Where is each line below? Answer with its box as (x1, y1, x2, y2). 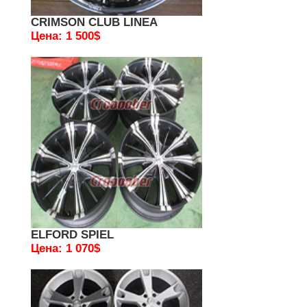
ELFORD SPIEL (31, 228, 114, 241)
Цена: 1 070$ (31, 242, 100, 255)
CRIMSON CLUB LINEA (31, 16, 158, 29)
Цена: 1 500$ (31, 29, 100, 42)
